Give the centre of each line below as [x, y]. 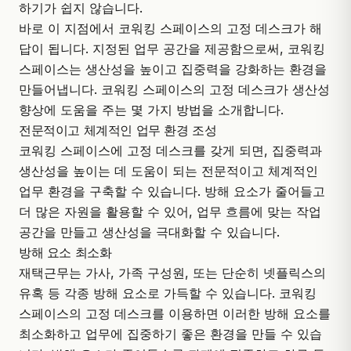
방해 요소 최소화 [65, 252]
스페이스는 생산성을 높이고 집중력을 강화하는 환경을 [173, 69]
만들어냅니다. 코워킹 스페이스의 [114, 89]
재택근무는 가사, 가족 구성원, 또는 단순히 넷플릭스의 [172, 272]
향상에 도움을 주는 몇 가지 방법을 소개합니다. [151, 109]
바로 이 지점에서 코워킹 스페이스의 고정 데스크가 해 [170, 28]
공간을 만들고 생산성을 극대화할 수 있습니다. [149, 232]
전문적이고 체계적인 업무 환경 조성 [118, 130]
